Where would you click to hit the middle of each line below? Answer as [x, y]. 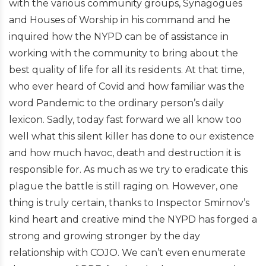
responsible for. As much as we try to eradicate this [128, 170]
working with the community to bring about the [123, 53]
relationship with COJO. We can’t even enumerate [127, 253]
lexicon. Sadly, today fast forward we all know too [125, 120]
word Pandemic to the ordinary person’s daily [116, 103]
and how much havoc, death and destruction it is [125, 153]
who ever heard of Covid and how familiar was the [127, 86]
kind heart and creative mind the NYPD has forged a [133, 219]
